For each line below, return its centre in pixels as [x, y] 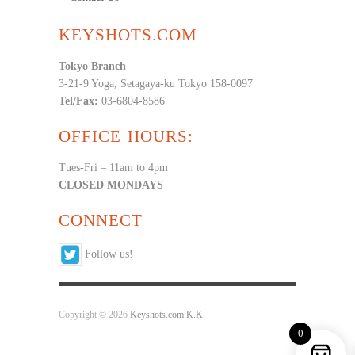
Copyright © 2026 [94, 315]
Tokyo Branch [92, 66]
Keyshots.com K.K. [168, 315]
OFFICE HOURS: [126, 136]
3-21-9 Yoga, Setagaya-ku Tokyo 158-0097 [156, 83]
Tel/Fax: [78, 101]
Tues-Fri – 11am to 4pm [113, 167]
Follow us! [107, 254]
